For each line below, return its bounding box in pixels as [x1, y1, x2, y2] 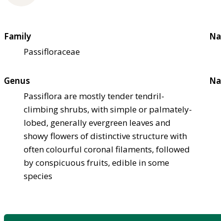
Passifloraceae [24, 45, 80, 57]
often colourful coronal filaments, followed [24, 143, 190, 155]
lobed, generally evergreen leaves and [24, 116, 171, 128]
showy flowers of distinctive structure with [24, 130, 187, 142]
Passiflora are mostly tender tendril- [24, 90, 164, 102]
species [24, 170, 52, 182]
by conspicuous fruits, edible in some [24, 156, 169, 168]
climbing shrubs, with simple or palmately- [24, 103, 192, 115]
